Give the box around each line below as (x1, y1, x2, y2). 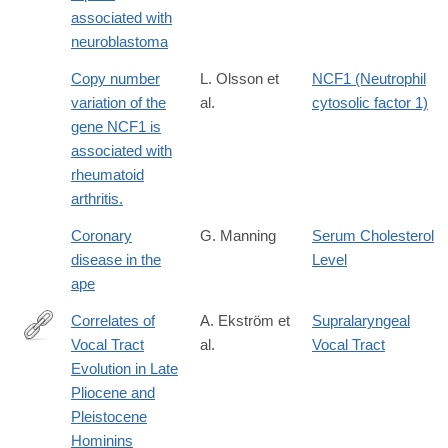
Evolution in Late (71, 360, 178, 378)
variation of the (71, 94, 166, 112)
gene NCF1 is (71, 118, 161, 136)
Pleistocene (71, 408, 147, 426)
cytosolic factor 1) (312, 94, 428, 112)
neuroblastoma (71, 33, 168, 51)
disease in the (71, 251, 161, 269)
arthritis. (71, 190, 123, 208)
